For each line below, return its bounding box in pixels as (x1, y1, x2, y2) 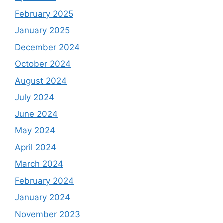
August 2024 (15, 75, 67, 86)
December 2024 (15, 42, 80, 52)
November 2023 (15, 209, 80, 219)
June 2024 (15, 109, 58, 119)
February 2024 (15, 175, 74, 186)
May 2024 (15, 125, 55, 136)
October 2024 (15, 59, 71, 69)
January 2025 (15, 25, 70, 36)
